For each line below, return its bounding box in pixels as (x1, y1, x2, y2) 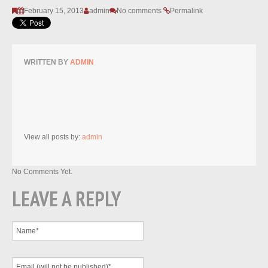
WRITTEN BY (24, 58, 70, 67)
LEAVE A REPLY (12, 185, 121, 212)
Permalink (170, 7, 203, 16)
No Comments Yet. (12, 167, 72, 176)
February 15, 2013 (24, 7, 84, 16)
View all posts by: (24, 133, 82, 142)
